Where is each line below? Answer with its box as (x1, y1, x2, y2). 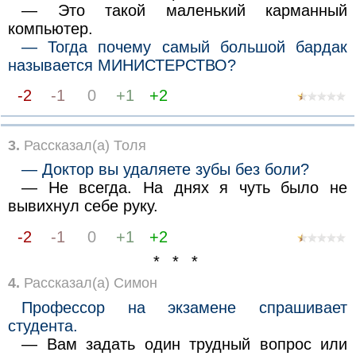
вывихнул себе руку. (7, 197, 158, 215)
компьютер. (7, 19, 93, 37)
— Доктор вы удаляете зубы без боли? (21, 161, 310, 179)
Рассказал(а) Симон (19, 274, 157, 291)
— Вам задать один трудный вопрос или (21, 335, 348, 353)
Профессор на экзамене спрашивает (21, 298, 348, 316)
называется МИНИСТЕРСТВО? (7, 56, 236, 74)
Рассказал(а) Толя (19, 137, 146, 153)
